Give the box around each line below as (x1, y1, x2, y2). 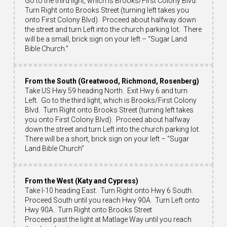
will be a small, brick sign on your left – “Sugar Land (24, 34, 187, 43)
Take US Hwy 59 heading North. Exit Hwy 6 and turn (24, 86, 187, 95)
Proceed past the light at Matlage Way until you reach (24, 215, 192, 223)
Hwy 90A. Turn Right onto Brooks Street (24, 205, 152, 214)
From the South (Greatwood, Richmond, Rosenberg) (24, 77, 201, 85)
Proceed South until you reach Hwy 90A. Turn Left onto (24, 196, 200, 204)
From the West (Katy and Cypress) (24, 176, 138, 185)
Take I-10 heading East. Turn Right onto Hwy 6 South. (24, 186, 195, 195)
